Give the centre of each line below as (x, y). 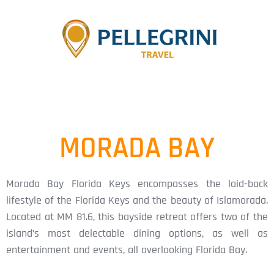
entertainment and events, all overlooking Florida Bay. (127, 250)
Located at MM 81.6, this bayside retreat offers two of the (137, 217)
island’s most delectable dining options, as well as (137, 233)
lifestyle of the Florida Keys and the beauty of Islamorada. (137, 200)
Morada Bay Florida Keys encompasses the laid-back (137, 184)
